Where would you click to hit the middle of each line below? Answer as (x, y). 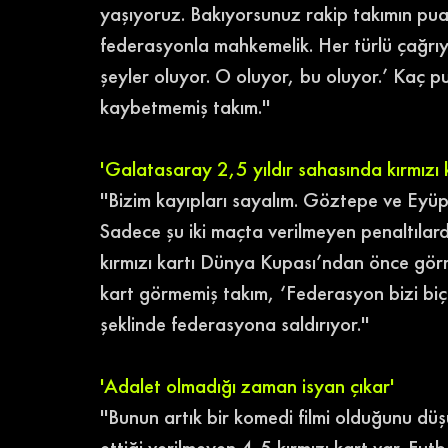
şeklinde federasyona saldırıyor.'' (237, 324)
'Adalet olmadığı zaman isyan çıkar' (247, 386)
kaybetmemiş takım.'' (185, 107)
